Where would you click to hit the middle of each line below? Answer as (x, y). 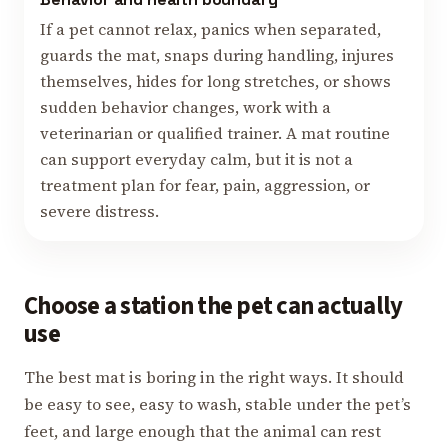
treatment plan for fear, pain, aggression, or (205, 186)
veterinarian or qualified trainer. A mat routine (215, 134)
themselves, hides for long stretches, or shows (215, 82)
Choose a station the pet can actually (213, 307)
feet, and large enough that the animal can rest (202, 431)
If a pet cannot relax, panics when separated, (210, 30)
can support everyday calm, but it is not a (196, 160)
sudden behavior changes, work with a (185, 108)
